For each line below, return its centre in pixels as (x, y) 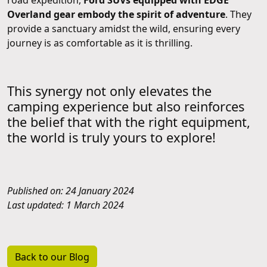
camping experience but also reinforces (126, 106)
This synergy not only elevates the (109, 91)
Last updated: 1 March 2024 (66, 205)
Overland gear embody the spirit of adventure (116, 14)
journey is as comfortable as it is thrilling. (101, 43)
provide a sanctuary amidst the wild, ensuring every (124, 28)
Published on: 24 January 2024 (71, 190)
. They (238, 14)
